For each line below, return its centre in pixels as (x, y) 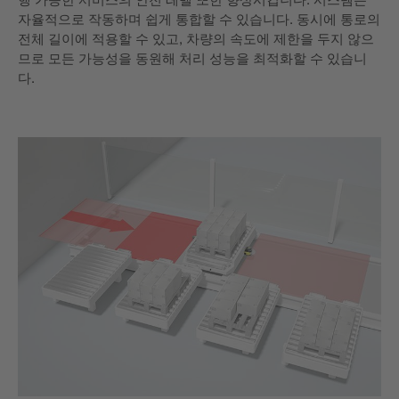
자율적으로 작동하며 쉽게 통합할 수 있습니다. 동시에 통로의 (199, 18)
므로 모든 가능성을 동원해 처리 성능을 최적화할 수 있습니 (192, 57)
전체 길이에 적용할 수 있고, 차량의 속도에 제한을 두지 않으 (196, 38)
